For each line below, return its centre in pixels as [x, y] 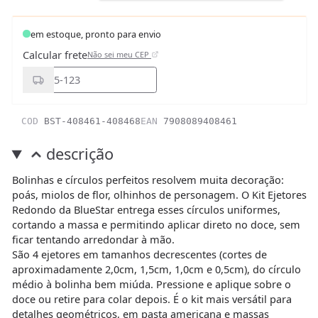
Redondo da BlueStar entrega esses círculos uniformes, [146, 209]
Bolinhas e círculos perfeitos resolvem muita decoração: [148, 179]
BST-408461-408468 [92, 121]
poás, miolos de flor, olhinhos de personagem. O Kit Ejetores [159, 194]
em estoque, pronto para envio [95, 34]
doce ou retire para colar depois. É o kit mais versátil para [152, 298]
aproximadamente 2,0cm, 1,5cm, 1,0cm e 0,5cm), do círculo [156, 269]
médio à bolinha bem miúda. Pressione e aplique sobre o [151, 284]
